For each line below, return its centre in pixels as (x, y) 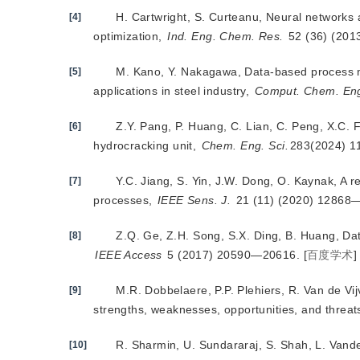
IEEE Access (129, 255)
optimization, (130, 36)
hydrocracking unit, (147, 145)
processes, (125, 200)
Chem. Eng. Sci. (245, 145)
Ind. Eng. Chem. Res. (225, 36)
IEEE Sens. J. (194, 200)
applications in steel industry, (173, 91)
